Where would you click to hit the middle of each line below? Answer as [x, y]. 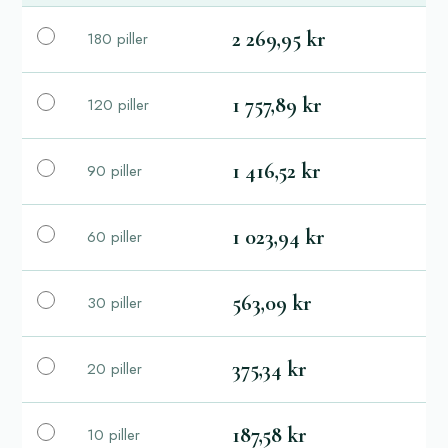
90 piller [114, 170]
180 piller [117, 38]
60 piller [114, 236]
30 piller [114, 302]
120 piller [118, 104]
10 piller [113, 434]
